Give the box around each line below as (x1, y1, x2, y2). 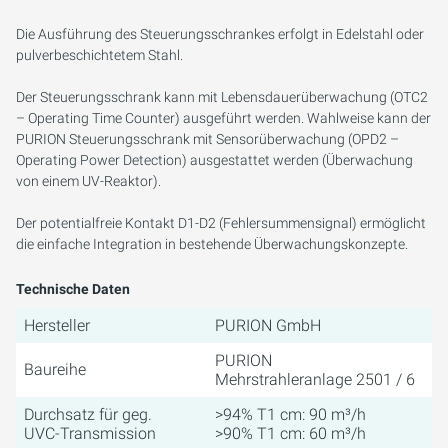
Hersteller (24, 316, 90, 336)
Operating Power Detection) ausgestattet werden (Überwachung (16, 152, 413, 169)
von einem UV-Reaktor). (16, 173, 161, 190)
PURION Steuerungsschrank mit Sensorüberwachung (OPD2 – (16, 131, 399, 148)
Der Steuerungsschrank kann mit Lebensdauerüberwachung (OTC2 (16, 89, 428, 106)
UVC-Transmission (24, 424, 156, 444)
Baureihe (24, 360, 86, 380)
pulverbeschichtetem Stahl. (16, 47, 183, 64)
